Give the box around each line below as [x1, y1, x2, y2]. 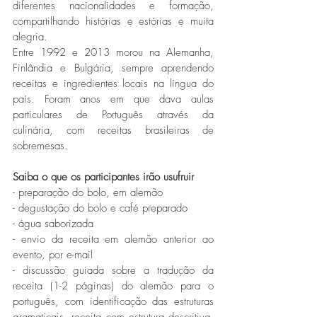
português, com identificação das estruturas [13, 294, 214, 309]
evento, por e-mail [13, 247, 93, 262]
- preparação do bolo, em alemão [13, 185, 163, 200]
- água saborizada [13, 216, 93, 231]
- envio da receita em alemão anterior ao [13, 231, 214, 246]
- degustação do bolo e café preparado [13, 200, 188, 215]
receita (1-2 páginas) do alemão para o [13, 278, 214, 293]
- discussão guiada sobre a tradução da [13, 263, 214, 277]
